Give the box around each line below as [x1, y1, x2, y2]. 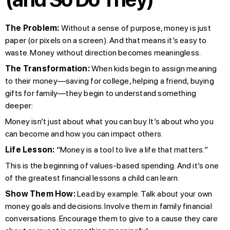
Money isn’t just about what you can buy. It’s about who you [5, 116, 214, 126]
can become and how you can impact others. [5, 128, 163, 139]
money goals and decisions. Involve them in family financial [5, 201, 212, 211]
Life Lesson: [5, 144, 55, 155]
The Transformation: [5, 63, 90, 73]
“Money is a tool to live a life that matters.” [54, 144, 208, 155]
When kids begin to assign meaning [89, 63, 217, 73]
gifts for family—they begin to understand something [5, 88, 197, 98]
